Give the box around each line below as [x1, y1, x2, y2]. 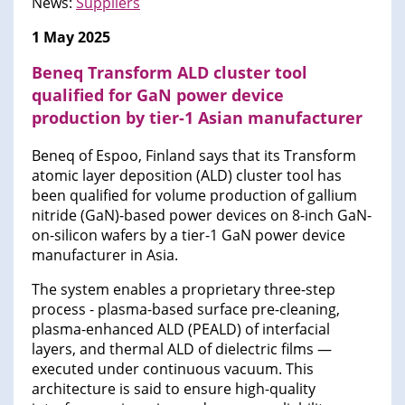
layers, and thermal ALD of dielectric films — [32, 339, 332, 360]
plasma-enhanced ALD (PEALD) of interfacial [32, 319, 330, 340]
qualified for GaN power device [32, 84, 284, 107]
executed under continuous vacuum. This [32, 359, 314, 380]
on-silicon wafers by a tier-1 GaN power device [32, 225, 345, 246]
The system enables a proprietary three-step [32, 279, 335, 300]
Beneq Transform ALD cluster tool [32, 61, 307, 84]
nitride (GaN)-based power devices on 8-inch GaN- [32, 205, 372, 226]
